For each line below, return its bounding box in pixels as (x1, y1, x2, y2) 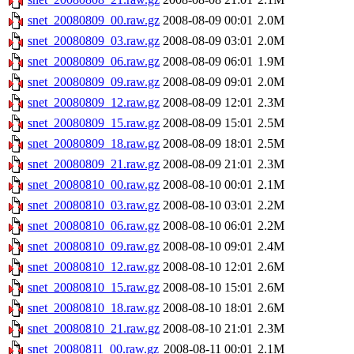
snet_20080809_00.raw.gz (28, 13, 160, 28)
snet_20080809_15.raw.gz (28, 116, 160, 130)
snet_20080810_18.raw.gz (28, 301, 160, 315)
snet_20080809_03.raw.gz (28, 34, 160, 48)
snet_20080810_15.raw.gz (28, 281, 160, 295)
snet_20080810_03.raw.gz (28, 198, 160, 213)
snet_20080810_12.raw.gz (28, 260, 160, 274)
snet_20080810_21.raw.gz (28, 322, 160, 336)
